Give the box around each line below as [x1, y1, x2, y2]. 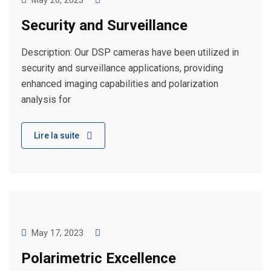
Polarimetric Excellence [21, 250, 176, 267]
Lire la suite [34, 131, 79, 140]
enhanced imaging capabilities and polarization [21, 78, 218, 90]
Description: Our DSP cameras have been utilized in [21, 47, 239, 58]
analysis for [21, 94, 71, 105]
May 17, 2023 [31, 227, 83, 238]
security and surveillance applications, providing [21, 62, 223, 74]
